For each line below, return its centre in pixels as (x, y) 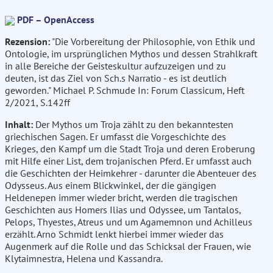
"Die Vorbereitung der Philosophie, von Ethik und (153, 42)
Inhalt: (19, 125)
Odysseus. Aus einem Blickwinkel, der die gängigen (111, 186)
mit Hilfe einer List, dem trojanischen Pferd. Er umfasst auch (128, 161)
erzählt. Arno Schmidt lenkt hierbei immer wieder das (114, 234)
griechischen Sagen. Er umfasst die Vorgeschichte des (115, 137)
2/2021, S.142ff (37, 103)
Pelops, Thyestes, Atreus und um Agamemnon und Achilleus (129, 222)
